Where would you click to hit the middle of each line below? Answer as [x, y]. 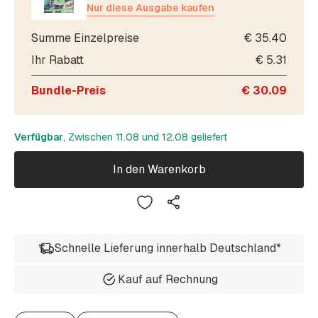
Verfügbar [39, 137]
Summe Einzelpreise [85, 38]
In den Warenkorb [159, 170]
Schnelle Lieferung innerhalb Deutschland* [168, 248]
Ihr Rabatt [57, 60]
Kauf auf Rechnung [168, 280]
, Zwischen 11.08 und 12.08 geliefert [145, 137]
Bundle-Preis [68, 90]
